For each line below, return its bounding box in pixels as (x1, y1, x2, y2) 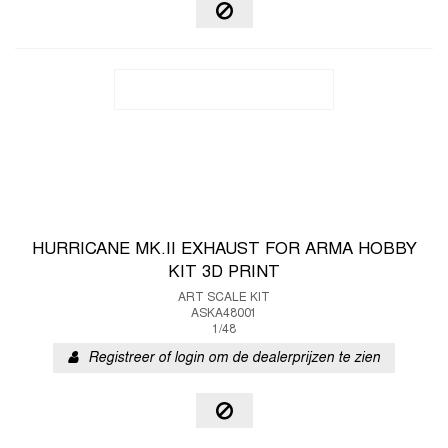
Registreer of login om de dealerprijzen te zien (88, 352, 380, 365)
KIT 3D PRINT (168, 265, 280, 281)
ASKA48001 (191, 308, 257, 320)
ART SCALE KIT (178, 292, 270, 304)
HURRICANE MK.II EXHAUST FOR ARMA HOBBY (31, 242, 417, 258)
